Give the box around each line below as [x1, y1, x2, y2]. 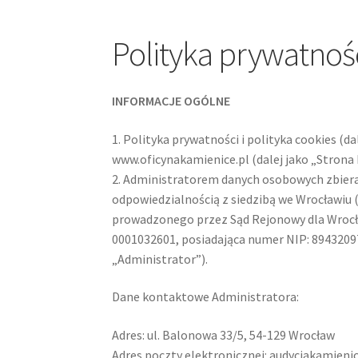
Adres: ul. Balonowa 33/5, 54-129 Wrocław [112, 327, 336, 344]
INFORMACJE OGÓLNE [112, 93, 233, 109]
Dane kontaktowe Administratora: [112, 288, 302, 305]
